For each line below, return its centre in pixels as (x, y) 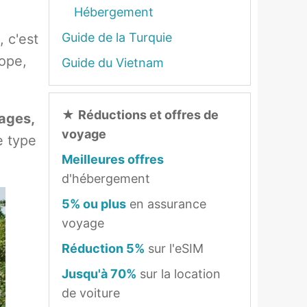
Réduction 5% (103, 248)
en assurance (166, 204)
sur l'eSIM (174, 248)
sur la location (179, 274)
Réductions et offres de (148, 115)
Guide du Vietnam (113, 63)
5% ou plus (94, 204)
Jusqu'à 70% (99, 274)
